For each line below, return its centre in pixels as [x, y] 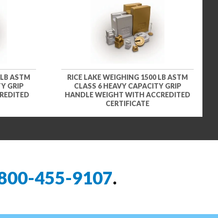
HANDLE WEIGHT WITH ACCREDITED [127, 94]
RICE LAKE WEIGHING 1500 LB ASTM [127, 77]
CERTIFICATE [127, 103]
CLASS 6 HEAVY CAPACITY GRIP [127, 86]
